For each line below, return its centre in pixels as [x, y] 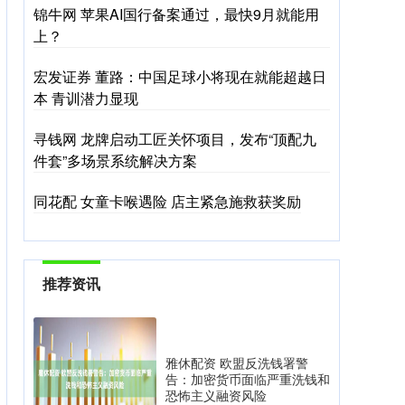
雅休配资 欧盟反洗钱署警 [237, 363]
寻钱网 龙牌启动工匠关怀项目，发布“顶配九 [175, 139]
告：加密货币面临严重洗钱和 [248, 379]
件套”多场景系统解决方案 [115, 161]
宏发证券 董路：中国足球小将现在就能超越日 [180, 77]
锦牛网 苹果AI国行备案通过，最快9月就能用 [176, 14]
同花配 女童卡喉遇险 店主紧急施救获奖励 [167, 202]
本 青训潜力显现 [86, 99]
